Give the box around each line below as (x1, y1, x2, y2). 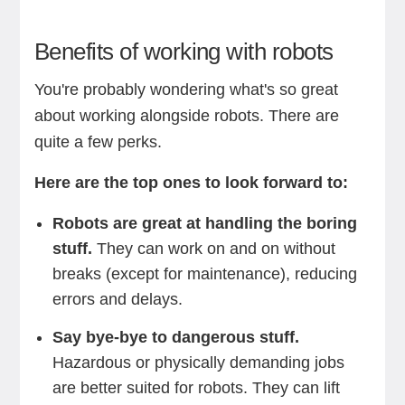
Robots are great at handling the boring (52, 214, 357, 232)
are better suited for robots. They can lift (52, 379, 340, 397)
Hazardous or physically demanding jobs (52, 353, 344, 372)
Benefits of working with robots (33, 38, 334, 65)
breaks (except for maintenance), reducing (52, 265, 357, 283)
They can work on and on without (91, 240, 335, 258)
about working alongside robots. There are (33, 107, 339, 125)
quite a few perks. (33, 133, 162, 151)
